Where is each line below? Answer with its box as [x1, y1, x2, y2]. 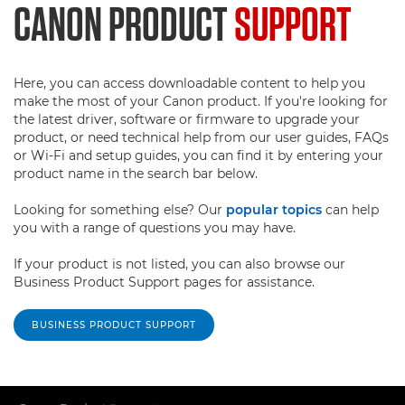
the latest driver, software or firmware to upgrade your [14, 111, 360, 127]
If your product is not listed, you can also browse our [14, 256, 345, 272]
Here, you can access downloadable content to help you [14, 75, 365, 91]
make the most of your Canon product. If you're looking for [14, 93, 388, 109]
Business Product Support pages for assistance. [14, 274, 315, 290]
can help [322, 202, 379, 218]
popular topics [226, 202, 322, 218]
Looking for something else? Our [14, 202, 226, 218]
